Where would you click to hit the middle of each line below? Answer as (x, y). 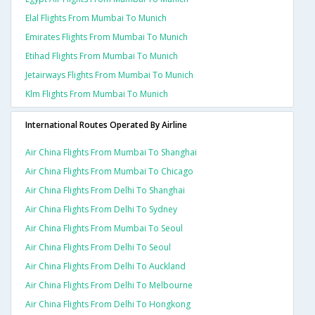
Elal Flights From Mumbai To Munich (96, 18)
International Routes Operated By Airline (106, 125)
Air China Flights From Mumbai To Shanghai (111, 153)
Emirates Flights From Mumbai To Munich (107, 37)
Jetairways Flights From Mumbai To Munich (109, 75)
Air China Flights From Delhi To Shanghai (105, 191)
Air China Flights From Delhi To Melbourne (109, 285)
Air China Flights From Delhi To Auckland (105, 266)
